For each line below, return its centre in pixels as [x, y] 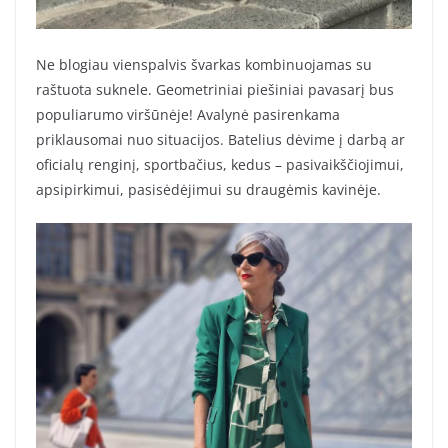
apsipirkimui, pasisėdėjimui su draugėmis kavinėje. [208, 190]
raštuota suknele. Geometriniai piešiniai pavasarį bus [215, 90]
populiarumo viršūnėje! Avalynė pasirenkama [188, 115]
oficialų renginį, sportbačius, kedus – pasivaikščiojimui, [220, 165]
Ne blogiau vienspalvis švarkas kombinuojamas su [204, 65]
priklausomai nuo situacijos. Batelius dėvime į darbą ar [220, 140]
